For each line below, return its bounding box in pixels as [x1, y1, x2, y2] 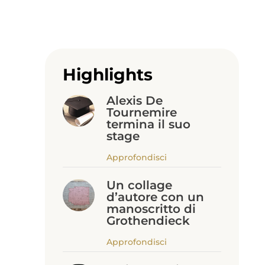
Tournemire [106, 105, 177, 119]
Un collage [106, 178, 172, 192]
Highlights [62, 64, 153, 85]
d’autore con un [106, 190, 204, 204]
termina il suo [106, 117, 190, 131]
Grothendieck [106, 214, 190, 228]
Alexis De [106, 93, 163, 108]
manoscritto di [106, 202, 196, 216]
